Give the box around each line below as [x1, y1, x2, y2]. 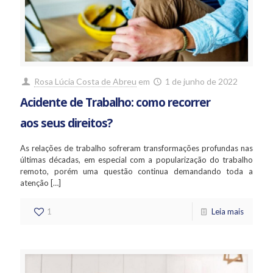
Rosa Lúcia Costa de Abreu [34, 76, 136, 87]
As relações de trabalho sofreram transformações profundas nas [20, 143, 253, 154]
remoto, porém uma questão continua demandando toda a [20, 166, 253, 177]
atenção [20, 178, 49, 188]
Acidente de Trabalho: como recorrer [20, 94, 210, 111]
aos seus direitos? [20, 115, 112, 132]
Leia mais [211, 207, 244, 217]
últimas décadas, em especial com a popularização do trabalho [20, 155, 253, 165]
